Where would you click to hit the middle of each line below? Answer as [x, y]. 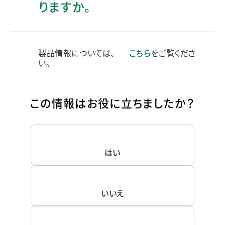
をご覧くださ [174, 52]
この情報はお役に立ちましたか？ [113, 102]
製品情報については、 [78, 52]
